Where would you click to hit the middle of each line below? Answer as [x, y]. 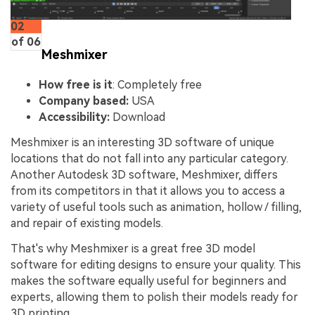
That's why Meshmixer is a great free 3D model [133, 248]
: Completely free [157, 85]
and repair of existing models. [87, 224]
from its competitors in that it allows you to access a [148, 191]
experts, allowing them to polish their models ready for [154, 297]
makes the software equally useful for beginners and [148, 281]
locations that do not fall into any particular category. [149, 159]
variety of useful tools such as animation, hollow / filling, [156, 207]
